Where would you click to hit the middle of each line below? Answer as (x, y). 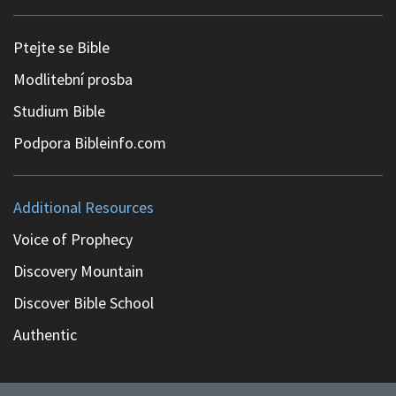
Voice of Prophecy (73, 239)
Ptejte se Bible (61, 47)
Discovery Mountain (78, 270)
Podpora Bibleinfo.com (90, 142)
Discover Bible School (84, 302)
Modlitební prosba (73, 79)
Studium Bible (59, 110)
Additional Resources (84, 207)
